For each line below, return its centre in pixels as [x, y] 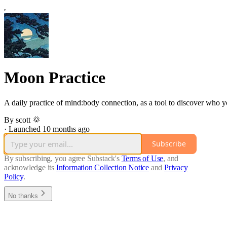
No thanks [23, 196]
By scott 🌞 [22, 120]
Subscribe [169, 144]
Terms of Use [142, 158]
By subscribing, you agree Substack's [62, 158]
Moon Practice [55, 78]
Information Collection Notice [103, 167]
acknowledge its [29, 167]
